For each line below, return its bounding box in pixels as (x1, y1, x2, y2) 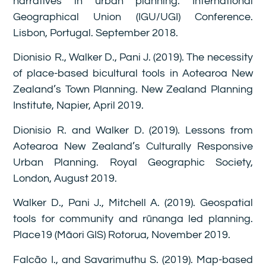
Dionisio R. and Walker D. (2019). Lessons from (13, 124, 253, 136)
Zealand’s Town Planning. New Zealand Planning (13, 84, 253, 96)
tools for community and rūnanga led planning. (13, 213, 253, 225)
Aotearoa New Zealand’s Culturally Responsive (13, 140, 253, 152)
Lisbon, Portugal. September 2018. (13, 27, 179, 39)
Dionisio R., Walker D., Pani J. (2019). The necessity (13, 52, 253, 64)
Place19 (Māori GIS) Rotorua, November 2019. (13, 229, 231, 241)
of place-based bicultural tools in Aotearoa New (13, 68, 253, 80)
